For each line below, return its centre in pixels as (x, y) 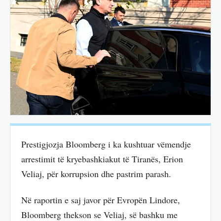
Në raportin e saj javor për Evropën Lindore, (101, 200)
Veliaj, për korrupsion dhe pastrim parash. (96, 174)
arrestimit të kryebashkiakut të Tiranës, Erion (102, 159)
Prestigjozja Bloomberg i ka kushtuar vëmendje (106, 144)
